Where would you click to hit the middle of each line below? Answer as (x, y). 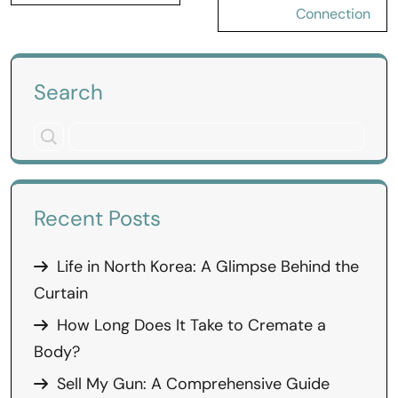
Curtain (61, 293)
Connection (333, 14)
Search (68, 92)
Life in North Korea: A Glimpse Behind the (208, 267)
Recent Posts (97, 218)
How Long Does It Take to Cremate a (191, 325)
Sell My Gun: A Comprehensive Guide (193, 384)
